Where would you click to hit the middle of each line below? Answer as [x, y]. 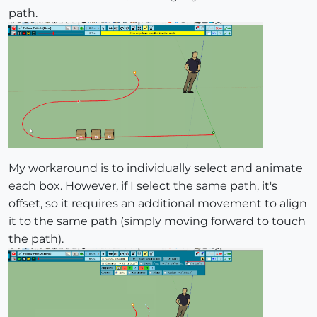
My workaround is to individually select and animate [156, 168]
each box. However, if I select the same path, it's [143, 185]
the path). [36, 238]
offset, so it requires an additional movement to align [158, 203]
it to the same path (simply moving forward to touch [157, 221]
